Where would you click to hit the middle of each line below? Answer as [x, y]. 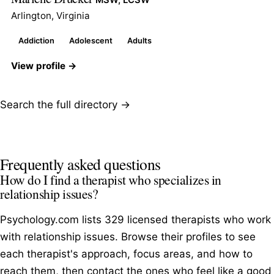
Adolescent [91, 40]
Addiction [36, 40]
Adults [139, 40]
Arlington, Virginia [50, 15]
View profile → [44, 65]
